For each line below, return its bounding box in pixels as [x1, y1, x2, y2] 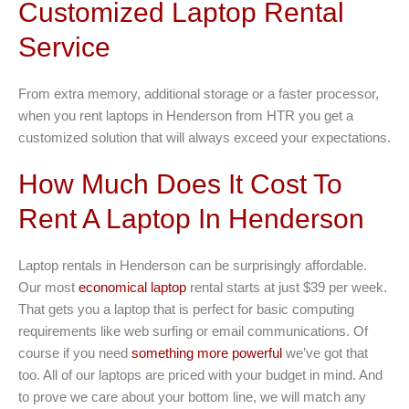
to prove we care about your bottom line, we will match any [18, 389, 366, 405]
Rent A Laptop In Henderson [18, 204, 364, 235]
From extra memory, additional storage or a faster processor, [18, 86, 379, 102]
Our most [18, 279, 79, 296]
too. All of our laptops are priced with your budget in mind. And [18, 367, 383, 383]
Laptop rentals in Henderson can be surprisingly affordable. [18, 257, 367, 274]
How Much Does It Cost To [18, 169, 342, 200]
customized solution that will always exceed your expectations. [18, 130, 391, 146]
